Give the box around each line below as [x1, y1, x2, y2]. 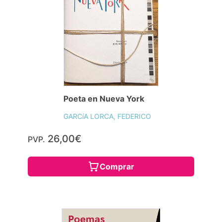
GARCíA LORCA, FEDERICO [63, 112, 151, 121]
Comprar [100, 162, 134, 172]
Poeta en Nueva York [63, 94, 144, 104]
